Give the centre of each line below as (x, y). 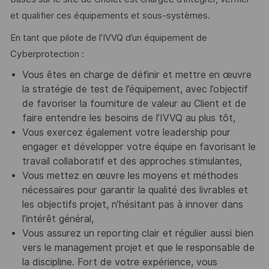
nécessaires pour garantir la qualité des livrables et (135, 190)
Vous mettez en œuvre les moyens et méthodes (130, 176)
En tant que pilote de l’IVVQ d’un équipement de (108, 38)
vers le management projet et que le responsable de (138, 248)
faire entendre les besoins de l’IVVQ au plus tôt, (128, 118)
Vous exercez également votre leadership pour (126, 133)
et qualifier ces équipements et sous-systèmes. (110, 16)
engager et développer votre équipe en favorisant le (139, 147)
